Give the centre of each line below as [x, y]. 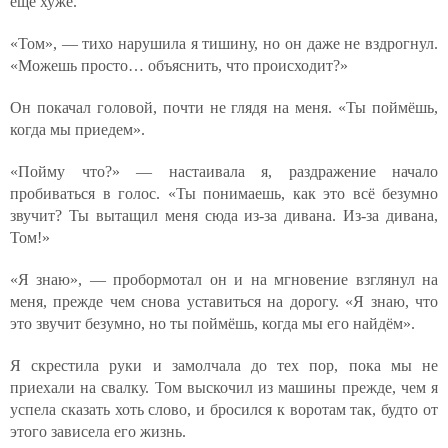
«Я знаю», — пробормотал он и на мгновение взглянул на [224, 279]
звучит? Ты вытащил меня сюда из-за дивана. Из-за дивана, [224, 215]
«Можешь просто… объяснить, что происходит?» [179, 65]
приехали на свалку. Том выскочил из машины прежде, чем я [224, 387]
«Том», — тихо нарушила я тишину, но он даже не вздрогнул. [224, 43]
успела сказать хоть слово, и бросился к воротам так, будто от [224, 409]
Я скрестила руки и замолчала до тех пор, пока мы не [224, 365]
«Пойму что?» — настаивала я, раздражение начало [224, 171]
